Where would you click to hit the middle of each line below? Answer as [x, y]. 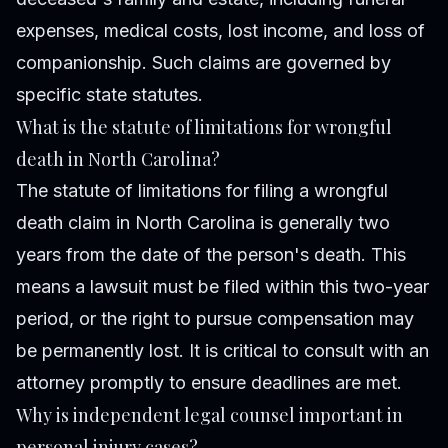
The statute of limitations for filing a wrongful [202, 191]
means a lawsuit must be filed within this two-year [222, 287]
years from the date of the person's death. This [211, 255]
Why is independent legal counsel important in [209, 415]
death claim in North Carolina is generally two [203, 223]
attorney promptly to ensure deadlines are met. [209, 383]
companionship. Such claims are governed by [203, 63]
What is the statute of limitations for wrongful [204, 127]
